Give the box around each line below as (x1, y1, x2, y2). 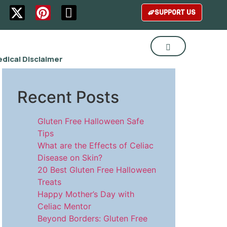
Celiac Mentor (37, 201, 91, 211)
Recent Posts (17, 87, 119, 107)
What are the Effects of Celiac (37, 140, 154, 150)
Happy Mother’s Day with (37, 188, 134, 199)
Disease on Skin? (37, 152, 102, 163)
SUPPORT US (154, 8, 196, 17)
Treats (37, 176, 61, 187)
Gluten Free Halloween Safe (37, 116, 144, 126)
